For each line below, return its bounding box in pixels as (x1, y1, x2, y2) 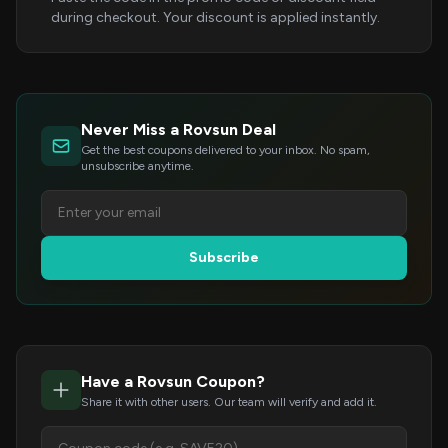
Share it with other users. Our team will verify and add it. (81, 395, 377, 409)
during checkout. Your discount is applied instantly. (51, 9, 380, 26)
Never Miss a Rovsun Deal (81, 120, 276, 139)
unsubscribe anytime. (81, 159, 194, 173)
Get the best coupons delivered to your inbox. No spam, (81, 143, 370, 157)
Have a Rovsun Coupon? (81, 372, 265, 391)
